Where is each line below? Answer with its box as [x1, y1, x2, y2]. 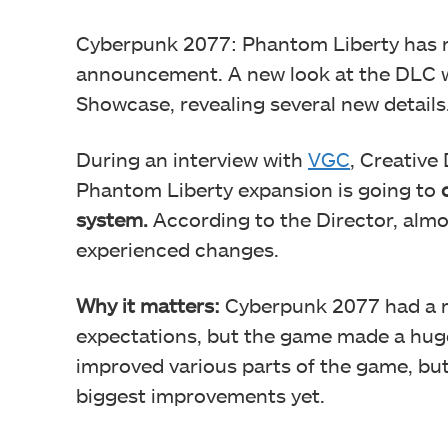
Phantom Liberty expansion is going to [76, 176, 441, 201]
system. [76, 206, 153, 231]
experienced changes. [76, 236, 279, 261]
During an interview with [76, 146, 308, 171]
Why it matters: [76, 292, 220, 317]
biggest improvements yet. [76, 382, 325, 407]
